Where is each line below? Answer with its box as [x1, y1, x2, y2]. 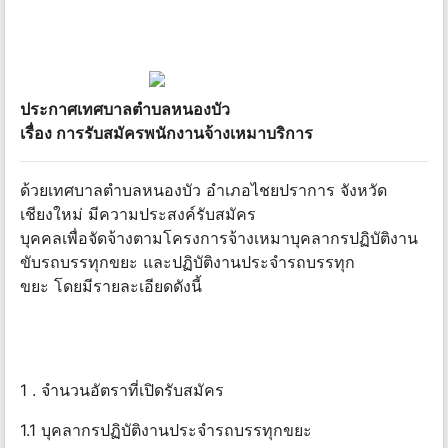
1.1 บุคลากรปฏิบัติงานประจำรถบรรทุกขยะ [20, 420, 312, 441]
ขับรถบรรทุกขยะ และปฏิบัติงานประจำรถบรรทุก [20, 252, 355, 273]
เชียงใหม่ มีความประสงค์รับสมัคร [20, 204, 256, 225]
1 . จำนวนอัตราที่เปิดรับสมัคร [20, 380, 224, 401]
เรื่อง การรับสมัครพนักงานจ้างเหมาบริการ [20, 123, 313, 144]
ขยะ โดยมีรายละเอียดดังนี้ [20, 276, 202, 297]
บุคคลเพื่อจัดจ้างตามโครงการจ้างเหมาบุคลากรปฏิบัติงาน [20, 228, 418, 249]
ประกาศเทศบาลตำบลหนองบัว [20, 99, 230, 120]
